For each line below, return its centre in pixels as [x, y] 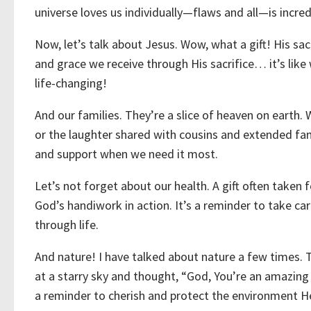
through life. [68, 225]
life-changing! [72, 83]
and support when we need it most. [128, 154]
